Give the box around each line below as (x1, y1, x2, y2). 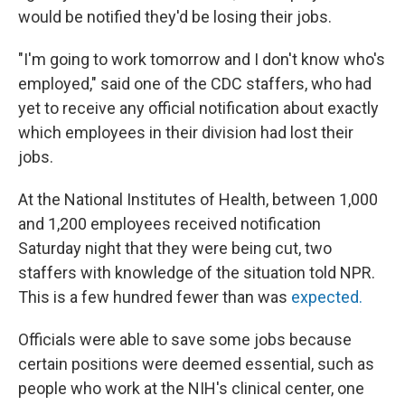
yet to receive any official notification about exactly (18, 99, 379, 118)
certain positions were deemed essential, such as (18, 354, 374, 373)
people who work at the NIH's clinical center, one (18, 379, 364, 398)
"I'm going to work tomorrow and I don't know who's (18, 50, 385, 69)
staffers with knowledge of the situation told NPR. (18, 263, 375, 282)
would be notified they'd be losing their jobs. (18, 7, 332, 26)
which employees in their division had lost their (18, 123, 353, 142)
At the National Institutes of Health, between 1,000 (18, 190, 378, 209)
